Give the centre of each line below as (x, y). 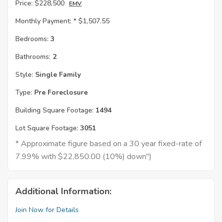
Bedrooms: (32, 39)
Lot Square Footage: (47, 128)
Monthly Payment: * (46, 21)
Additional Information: (63, 192)
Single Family (57, 75)
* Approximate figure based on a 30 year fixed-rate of (109, 144)
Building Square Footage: (55, 111)
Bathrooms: (33, 57)
